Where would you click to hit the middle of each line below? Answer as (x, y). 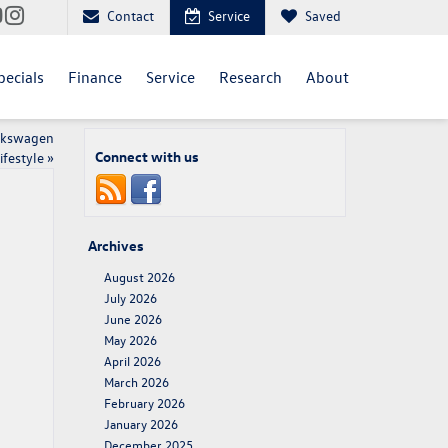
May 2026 (130, 339)
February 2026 (144, 402)
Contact (130, 15)
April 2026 (132, 360)
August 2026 (139, 276)
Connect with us (146, 156)
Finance (95, 76)
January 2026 (140, 423)
